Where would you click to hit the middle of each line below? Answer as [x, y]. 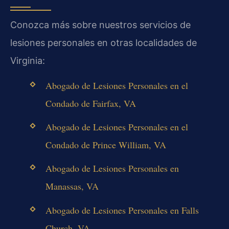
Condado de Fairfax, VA [90, 103]
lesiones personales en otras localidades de [104, 42]
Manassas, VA [72, 186]
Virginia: [28, 60]
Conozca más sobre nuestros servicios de [100, 25]
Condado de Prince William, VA [106, 145]
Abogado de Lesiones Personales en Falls [122, 210]
